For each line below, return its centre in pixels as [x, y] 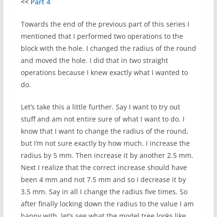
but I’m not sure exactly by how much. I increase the [105, 143]
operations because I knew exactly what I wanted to [104, 72]
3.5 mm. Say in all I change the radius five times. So [104, 191]
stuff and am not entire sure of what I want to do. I [102, 119]
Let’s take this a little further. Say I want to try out [100, 107]
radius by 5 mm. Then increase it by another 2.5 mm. [107, 155]
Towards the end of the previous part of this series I [105, 24]
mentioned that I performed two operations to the [102, 36]
